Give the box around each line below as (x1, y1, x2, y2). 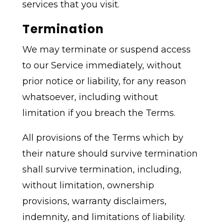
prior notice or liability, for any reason (22, 76, 186, 87)
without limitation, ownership (22, 180, 154, 191)
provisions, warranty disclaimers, (22, 196, 166, 207)
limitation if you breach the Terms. (22, 108, 175, 119)
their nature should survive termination (22, 148, 198, 160)
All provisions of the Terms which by (22, 132, 183, 144)
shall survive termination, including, (22, 164, 181, 175)
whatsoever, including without (22, 92, 158, 103)
